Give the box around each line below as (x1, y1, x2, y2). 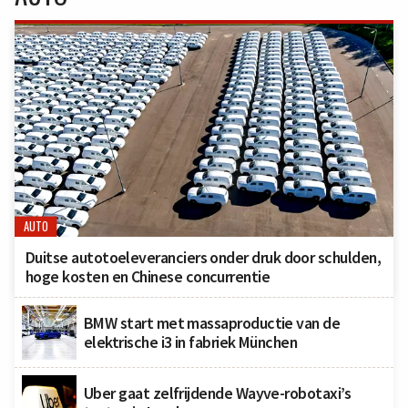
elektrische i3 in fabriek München (84, 331, 298, 353)
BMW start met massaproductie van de (84, 312, 341, 334)
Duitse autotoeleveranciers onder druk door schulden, (25, 247, 382, 269)
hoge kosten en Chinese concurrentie (25, 266, 270, 288)
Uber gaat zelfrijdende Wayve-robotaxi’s (84, 382, 352, 404)
